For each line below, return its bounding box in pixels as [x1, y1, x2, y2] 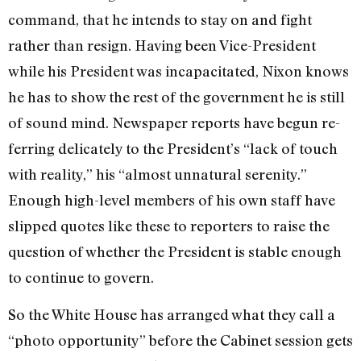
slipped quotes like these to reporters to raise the [8, 216, 330, 234]
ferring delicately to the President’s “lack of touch [8, 139, 338, 157]
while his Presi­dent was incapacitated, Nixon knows [8, 61, 349, 80]
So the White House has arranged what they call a [8, 305, 335, 324]
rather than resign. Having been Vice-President [8, 35, 316, 54]
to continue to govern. [8, 268, 154, 286]
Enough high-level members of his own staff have [8, 190, 335, 209]
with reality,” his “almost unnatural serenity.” [8, 164, 307, 183]
